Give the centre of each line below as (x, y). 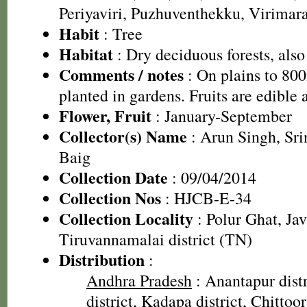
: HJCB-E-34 (206, 198)
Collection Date (113, 177)
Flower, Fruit (105, 115)
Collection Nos (110, 198)
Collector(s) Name (123, 136)
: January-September (222, 116)
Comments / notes (121, 74)
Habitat (86, 54)
